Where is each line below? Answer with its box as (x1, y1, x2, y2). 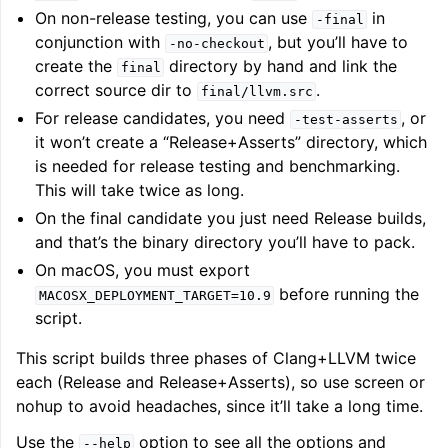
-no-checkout (168, 36, 265, 51)
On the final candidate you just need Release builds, (35, 208, 427, 228)
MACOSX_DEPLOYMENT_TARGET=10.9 (38, 288, 271, 303)
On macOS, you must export (35, 260, 251, 280)
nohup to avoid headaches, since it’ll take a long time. (16, 396, 423, 416)
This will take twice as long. (35, 180, 245, 200)
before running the (274, 284, 420, 304)
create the (35, 56, 118, 76)
